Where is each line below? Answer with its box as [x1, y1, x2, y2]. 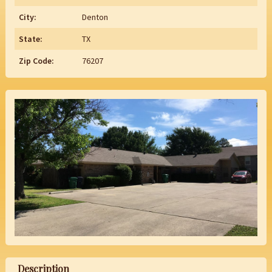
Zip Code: [18, 55, 54, 66]
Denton [81, 12, 108, 22]
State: [18, 33, 42, 44]
